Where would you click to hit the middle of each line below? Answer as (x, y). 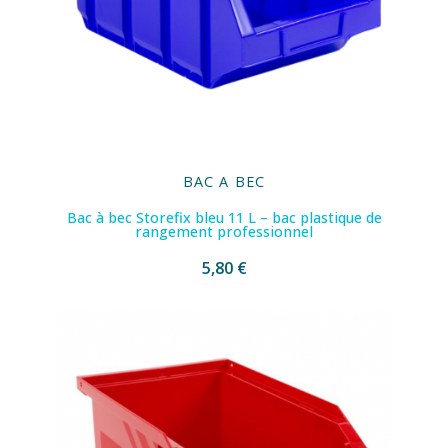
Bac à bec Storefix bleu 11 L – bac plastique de (224, 217)
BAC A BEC (224, 181)
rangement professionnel (224, 231)
